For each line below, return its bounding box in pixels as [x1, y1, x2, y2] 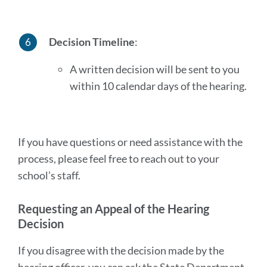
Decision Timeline [48, 35, 135, 48]
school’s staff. [18, 169, 80, 182]
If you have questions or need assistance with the [18, 135, 243, 148]
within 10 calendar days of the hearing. [69, 79, 247, 92]
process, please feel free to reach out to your [18, 152, 219, 165]
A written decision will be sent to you [69, 63, 240, 76]
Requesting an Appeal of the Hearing [18, 201, 209, 216]
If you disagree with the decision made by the [18, 244, 224, 257]
